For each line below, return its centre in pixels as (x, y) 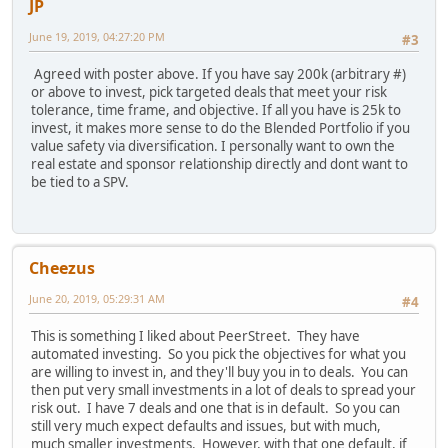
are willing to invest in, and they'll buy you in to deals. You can (219, 372)
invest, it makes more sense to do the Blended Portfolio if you (220, 128)
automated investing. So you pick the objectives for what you (218, 354)
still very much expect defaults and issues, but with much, (206, 426)
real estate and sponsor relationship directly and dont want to (219, 164)
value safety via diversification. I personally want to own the (213, 146)
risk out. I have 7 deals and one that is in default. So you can (215, 408)
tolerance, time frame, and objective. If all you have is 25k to (216, 110)
